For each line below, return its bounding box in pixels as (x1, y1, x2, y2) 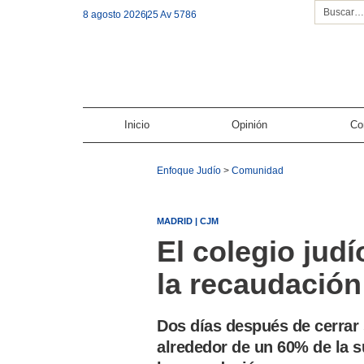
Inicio (123, 118, 149, 131)
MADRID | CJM (157, 215, 219, 226)
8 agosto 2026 (83, 9, 146, 21)
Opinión (232, 118, 268, 131)
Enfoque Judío (157, 164, 222, 176)
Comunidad (232, 164, 284, 176)
